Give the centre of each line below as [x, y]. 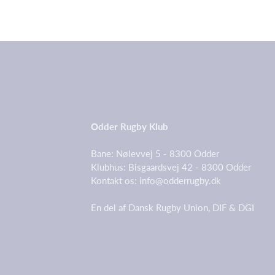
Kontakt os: [115, 180]
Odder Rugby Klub [130, 126]
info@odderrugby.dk [180, 180]
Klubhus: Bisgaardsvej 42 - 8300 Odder [173, 167]
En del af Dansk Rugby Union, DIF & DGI [172, 207]
